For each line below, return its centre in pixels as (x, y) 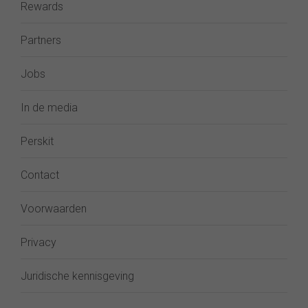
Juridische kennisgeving (77, 276)
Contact (40, 175)
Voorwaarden (54, 209)
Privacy (38, 242)
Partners (41, 40)
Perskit (37, 141)
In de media (49, 108)
